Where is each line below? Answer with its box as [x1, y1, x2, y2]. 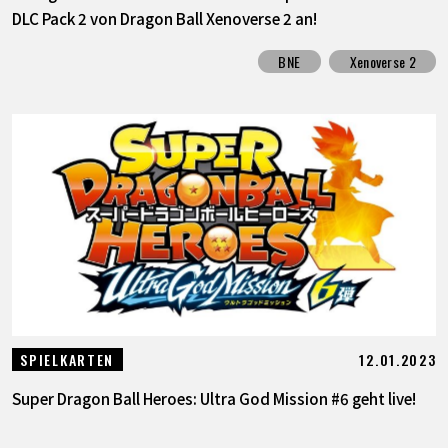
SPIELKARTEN [20, 349, 114, 371]
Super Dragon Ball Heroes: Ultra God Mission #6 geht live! [11, 387, 416, 410]
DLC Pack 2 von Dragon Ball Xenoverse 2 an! [11, 7, 317, 30]
